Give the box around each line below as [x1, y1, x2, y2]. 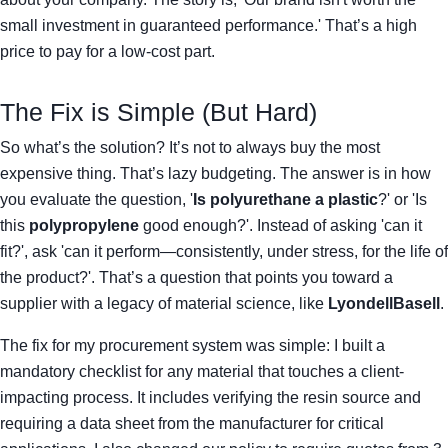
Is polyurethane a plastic [193, 191, 378, 208]
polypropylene [29, 217, 139, 234]
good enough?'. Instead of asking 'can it [139, 217, 422, 234]
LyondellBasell [328, 295, 440, 312]
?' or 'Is [378, 191, 427, 208]
